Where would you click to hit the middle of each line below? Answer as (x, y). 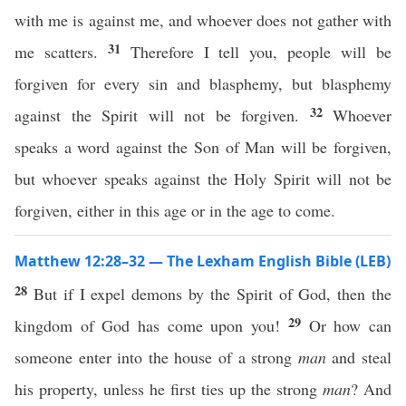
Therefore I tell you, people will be (261, 52)
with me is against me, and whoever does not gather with (203, 20)
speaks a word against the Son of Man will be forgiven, (203, 147)
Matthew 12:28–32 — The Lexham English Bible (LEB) (203, 261)
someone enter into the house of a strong (156, 357)
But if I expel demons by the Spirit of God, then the (213, 294)
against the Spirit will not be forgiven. (162, 115)
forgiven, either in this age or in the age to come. (175, 210)
